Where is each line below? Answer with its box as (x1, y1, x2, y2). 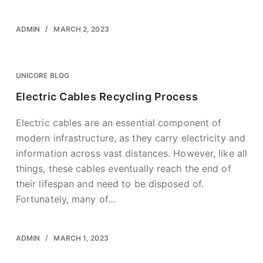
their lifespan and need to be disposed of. (15, 178, 204, 190)
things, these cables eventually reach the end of (15, 163, 231, 174)
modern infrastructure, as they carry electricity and (15, 132, 246, 144)
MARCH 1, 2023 (53, 234, 109, 242)
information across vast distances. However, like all (15, 147, 248, 159)
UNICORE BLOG (15, 71, 70, 80)
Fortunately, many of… (15, 193, 116, 205)
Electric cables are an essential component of (15, 117, 222, 129)
